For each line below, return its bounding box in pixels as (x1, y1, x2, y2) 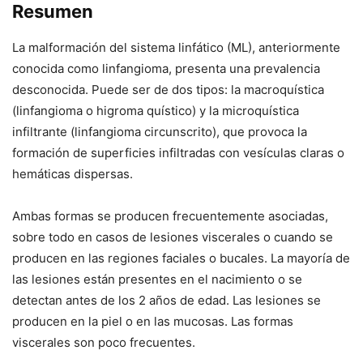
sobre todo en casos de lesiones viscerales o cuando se (12, 228, 333, 245)
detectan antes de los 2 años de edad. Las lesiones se (12, 292, 321, 308)
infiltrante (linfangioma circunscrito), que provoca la (12, 123, 307, 139)
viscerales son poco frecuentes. (12, 334, 195, 350)
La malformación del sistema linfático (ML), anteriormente (12, 39, 340, 55)
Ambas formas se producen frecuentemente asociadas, (12, 207, 328, 224)
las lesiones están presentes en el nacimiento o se (12, 271, 302, 287)
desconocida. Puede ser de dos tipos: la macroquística (12, 81, 324, 97)
